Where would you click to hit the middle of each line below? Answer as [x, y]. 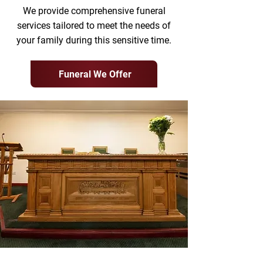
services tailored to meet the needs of [94, 26]
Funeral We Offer [95, 74]
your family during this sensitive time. [94, 40]
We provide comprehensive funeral [94, 11]
